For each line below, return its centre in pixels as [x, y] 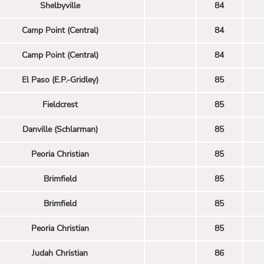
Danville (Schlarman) [60, 129]
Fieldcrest [60, 104]
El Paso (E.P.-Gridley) [60, 80]
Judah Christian [60, 253]
